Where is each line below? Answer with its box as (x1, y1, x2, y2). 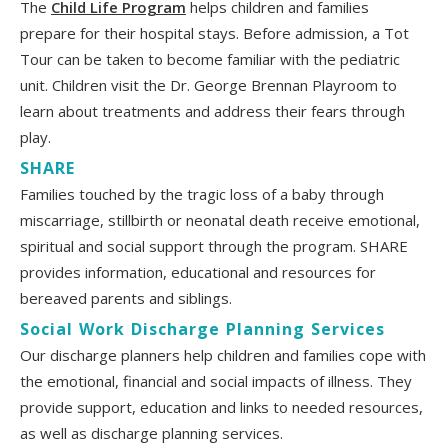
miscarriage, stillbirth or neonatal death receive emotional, (20, 209, 420, 230)
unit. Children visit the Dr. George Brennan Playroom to (20, 74, 397, 95)
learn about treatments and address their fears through (20, 100, 405, 121)
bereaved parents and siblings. (20, 287, 232, 308)
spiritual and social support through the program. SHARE (20, 235, 408, 256)
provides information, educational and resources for (20, 261, 376, 282)
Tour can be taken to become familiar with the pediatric (20, 48, 400, 69)
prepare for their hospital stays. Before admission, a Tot (20, 22, 409, 43)
